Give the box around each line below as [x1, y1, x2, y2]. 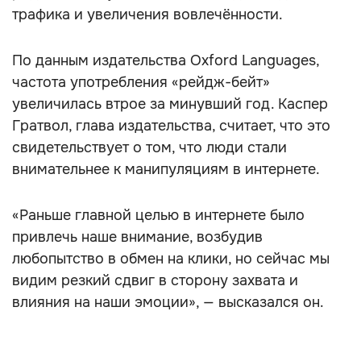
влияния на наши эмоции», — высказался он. [12, 293, 324, 311]
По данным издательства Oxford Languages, [12, 52, 319, 69]
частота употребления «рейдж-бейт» [12, 73, 270, 91]
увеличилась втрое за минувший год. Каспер [12, 95, 328, 113]
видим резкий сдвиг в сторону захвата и [12, 272, 298, 289]
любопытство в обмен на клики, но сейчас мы [12, 250, 330, 268]
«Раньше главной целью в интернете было [12, 206, 305, 224]
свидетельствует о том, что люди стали [12, 139, 287, 156]
